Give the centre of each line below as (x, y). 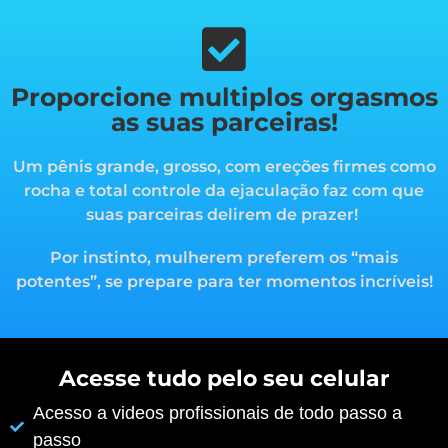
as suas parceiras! (224, 121)
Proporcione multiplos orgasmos (224, 96)
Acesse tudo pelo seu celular (224, 379)
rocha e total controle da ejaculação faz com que (224, 190)
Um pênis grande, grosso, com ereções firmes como (224, 166)
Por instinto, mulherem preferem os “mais (224, 257)
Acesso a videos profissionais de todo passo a (217, 413)
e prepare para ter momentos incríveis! (272, 281)
